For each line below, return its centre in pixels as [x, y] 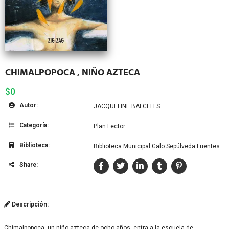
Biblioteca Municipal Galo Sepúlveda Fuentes [157, 146]
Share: [28, 164]
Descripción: [29, 204]
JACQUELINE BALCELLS [127, 106]
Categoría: [33, 125]
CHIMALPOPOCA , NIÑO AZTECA [73, 72]
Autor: [28, 105]
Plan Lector [109, 126]
